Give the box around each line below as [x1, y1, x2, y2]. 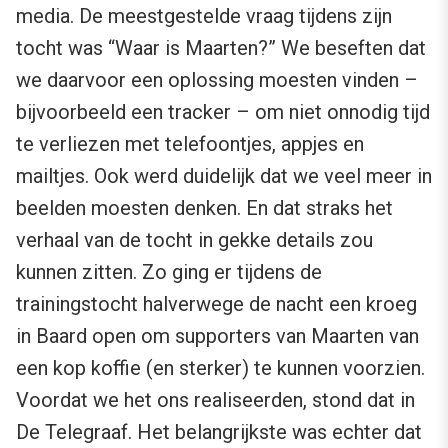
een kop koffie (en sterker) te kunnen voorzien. [16, 355, 425, 380]
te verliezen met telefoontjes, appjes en [16, 131, 364, 156]
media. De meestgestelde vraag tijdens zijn [16, 3, 392, 28]
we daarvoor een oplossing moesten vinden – [16, 67, 418, 92]
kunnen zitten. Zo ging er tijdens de [16, 259, 322, 284]
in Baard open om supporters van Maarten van [16, 323, 419, 348]
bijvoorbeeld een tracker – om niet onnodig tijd [16, 99, 430, 124]
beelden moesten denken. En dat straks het [16, 195, 393, 220]
